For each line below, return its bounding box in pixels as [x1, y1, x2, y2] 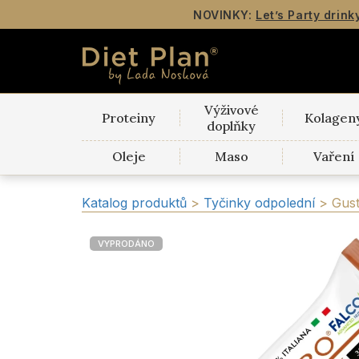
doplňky [207, 118, 256, 134]
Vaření [313, 148, 354, 164]
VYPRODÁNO [98, 238, 155, 249]
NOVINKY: [193, 8, 256, 22]
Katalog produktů [82, 195, 187, 211]
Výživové [204, 102, 259, 118]
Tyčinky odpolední [204, 195, 319, 211]
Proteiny [102, 110, 156, 126]
